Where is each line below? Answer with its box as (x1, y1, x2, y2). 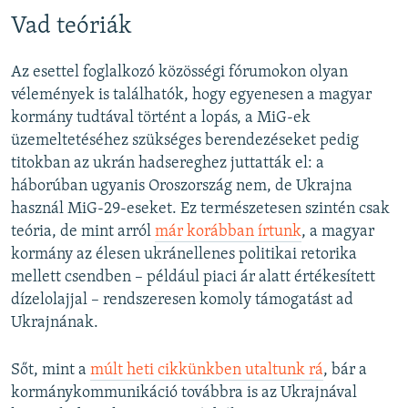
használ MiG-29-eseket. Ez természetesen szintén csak (11, 200, 390, 219)
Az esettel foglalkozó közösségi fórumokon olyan (11, 64, 348, 82)
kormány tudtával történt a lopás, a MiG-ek (11, 109, 311, 127)
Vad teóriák (11, 14, 132, 39)
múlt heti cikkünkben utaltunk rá (90, 362, 323, 380)
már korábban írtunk (155, 223, 301, 241)
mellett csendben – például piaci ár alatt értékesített (11, 269, 375, 287)
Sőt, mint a (11, 362, 90, 380)
